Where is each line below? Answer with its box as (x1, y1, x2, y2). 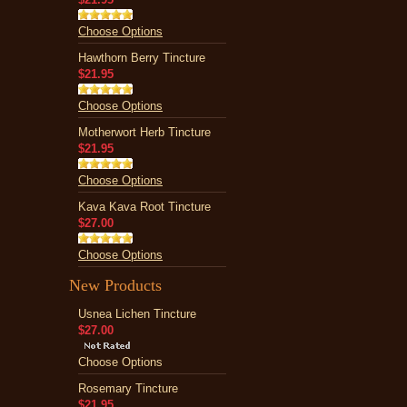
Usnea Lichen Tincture (78, 307, 196, 321)
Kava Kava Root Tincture (78, 200, 211, 213)
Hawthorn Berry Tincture (78, 51, 205, 65)
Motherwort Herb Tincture (78, 125, 211, 139)
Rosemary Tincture (78, 382, 178, 395)
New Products (69, 276, 162, 294)
